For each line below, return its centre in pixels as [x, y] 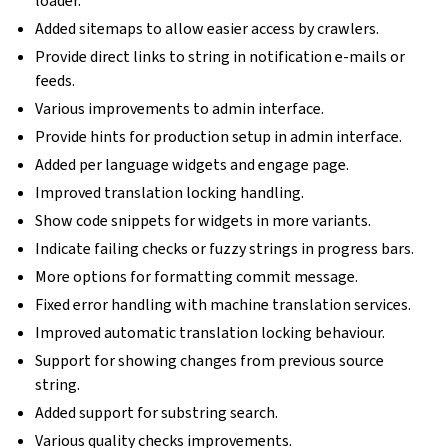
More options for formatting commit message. [197, 276]
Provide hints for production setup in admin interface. [219, 136]
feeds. [55, 80]
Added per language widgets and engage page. [192, 164]
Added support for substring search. [157, 412]
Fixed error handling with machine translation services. [223, 304]
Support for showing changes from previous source [210, 360]
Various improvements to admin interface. [180, 108]
